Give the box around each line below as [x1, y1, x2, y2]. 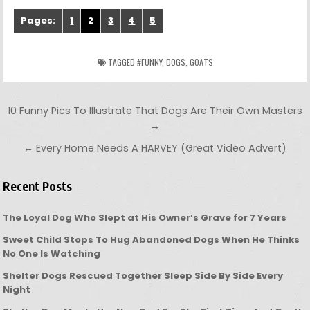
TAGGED [105, 56, 137, 69]
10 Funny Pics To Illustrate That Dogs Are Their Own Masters [8, 104, 302, 118]
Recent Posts [3, 179, 73, 194]
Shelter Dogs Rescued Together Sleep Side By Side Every [3, 269, 284, 283]
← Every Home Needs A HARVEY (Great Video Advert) [24, 141, 286, 156]
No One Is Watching [3, 247, 101, 261]
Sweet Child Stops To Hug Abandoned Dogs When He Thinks [3, 233, 300, 247]
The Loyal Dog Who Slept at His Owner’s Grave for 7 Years [3, 211, 287, 225]
